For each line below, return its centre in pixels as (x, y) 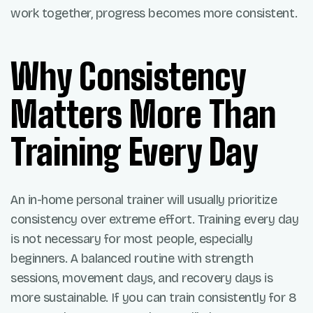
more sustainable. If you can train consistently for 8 (154, 298)
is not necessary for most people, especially (132, 239)
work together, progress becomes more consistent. (154, 14)
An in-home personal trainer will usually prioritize (144, 200)
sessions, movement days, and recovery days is (142, 278)
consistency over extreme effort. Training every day (155, 220)
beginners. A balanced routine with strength (132, 259)
